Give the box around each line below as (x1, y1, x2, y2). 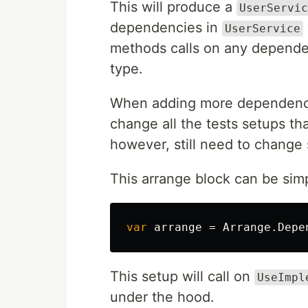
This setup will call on (110, 268, 254, 285)
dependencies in (110, 19, 222, 36)
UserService (225, 22, 300, 35)
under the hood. (110, 289, 214, 305)
